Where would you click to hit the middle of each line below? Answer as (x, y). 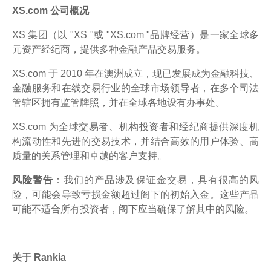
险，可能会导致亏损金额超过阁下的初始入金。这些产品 (135, 194)
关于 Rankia (39, 257)
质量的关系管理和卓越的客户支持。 (90, 155)
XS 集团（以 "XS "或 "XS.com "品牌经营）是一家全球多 (135, 34)
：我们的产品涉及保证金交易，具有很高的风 (156, 180)
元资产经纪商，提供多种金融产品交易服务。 (109, 49)
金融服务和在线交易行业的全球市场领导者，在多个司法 (135, 88)
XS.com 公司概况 (51, 10)
